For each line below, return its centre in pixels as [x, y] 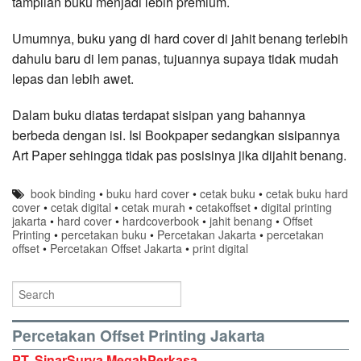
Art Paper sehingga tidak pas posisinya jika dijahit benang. [179, 156]
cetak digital [81, 207]
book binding [64, 194]
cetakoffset [223, 207]
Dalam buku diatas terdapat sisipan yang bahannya [159, 115]
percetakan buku [104, 235]
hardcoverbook [161, 221]
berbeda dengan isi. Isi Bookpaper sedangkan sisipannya [176, 135]
